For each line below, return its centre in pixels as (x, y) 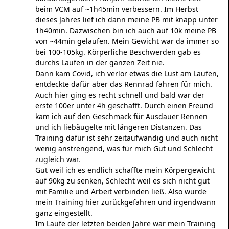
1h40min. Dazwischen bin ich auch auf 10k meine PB (126, 30)
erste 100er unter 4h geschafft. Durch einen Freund (124, 106)
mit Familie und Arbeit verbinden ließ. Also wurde (121, 191)
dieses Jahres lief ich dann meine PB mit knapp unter (127, 20)
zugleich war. (58, 159)
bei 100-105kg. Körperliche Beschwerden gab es (118, 52)
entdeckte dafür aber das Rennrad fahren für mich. (124, 84)
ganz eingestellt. (64, 213)
